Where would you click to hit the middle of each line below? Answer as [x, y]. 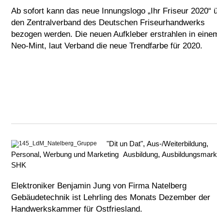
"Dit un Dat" [125, 144]
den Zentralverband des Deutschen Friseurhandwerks [108, 23]
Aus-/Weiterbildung [177, 144]
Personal [25, 155]
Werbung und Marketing [81, 155]
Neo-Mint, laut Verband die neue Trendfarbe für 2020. [107, 46]
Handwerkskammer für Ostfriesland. [77, 209]
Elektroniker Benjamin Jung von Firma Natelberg [99, 186]
